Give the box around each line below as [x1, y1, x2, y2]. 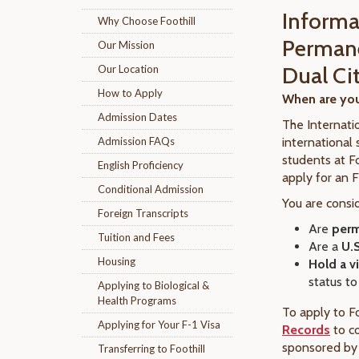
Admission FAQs [98, 135, 175, 147]
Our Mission [98, 38, 155, 51]
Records [282, 322, 330, 337]
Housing [98, 255, 135, 268]
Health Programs [98, 294, 176, 307]
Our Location [98, 63, 159, 75]
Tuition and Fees [98, 231, 175, 244]
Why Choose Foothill [98, 14, 196, 27]
